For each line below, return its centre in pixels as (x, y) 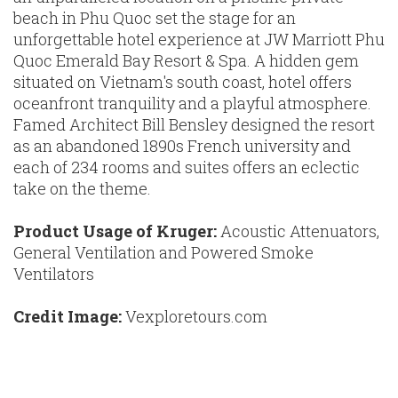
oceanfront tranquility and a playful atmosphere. (192, 103)
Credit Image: (68, 317)
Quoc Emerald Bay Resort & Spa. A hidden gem (186, 61)
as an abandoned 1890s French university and (182, 146)
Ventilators (54, 274)
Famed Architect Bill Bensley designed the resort (194, 125)
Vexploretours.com (195, 317)
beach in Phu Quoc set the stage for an (155, 18)
